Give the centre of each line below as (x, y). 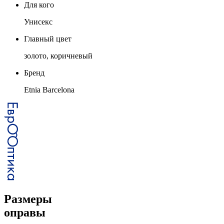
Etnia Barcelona (49, 89)
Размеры (28, 199)
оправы (25, 212)
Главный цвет (48, 38)
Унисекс (38, 21)
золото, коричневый (58, 55)
